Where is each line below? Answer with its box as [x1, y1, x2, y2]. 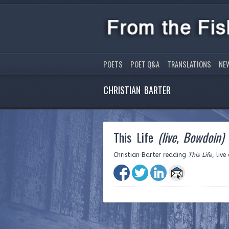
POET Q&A [130, 58, 159, 70]
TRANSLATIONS [167, 58, 211, 70]
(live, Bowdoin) [158, 127, 224, 146]
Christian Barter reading [113, 151, 188, 158]
